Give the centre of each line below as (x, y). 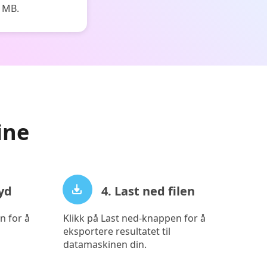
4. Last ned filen (148, 191)
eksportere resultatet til (117, 231)
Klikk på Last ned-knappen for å (134, 218)
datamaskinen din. (105, 244)
